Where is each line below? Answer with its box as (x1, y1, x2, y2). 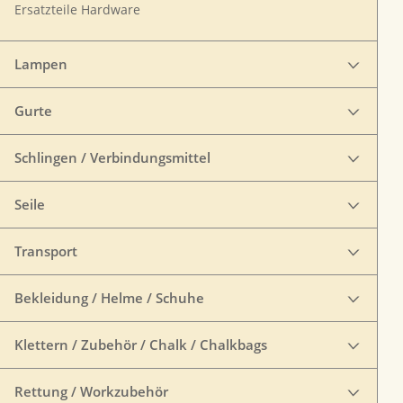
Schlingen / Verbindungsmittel (14, 148, 210, 166)
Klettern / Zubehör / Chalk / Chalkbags (14, 336, 267, 354)
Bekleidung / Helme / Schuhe (14, 289, 204, 307)
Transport (14, 242, 77, 260)
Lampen (14, 55, 67, 73)
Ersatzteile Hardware (14, 2, 140, 18)
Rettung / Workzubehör (14, 382, 168, 400)
